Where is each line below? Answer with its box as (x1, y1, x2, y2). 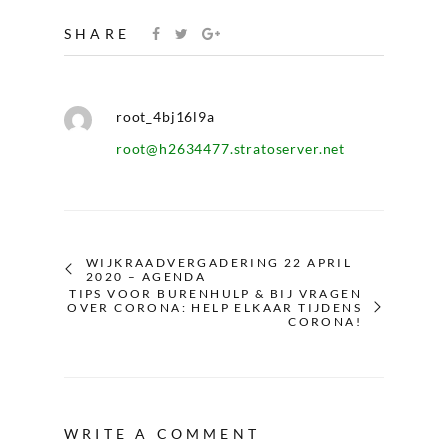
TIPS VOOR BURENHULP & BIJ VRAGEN (69, 286, 362, 302)
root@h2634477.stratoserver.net (115, 140, 346, 158)
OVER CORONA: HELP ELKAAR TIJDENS (67, 300, 362, 316)
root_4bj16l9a (115, 108, 215, 126)
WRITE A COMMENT (64, 425, 260, 443)
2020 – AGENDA (86, 269, 207, 285)
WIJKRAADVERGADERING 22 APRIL (86, 255, 353, 271)
